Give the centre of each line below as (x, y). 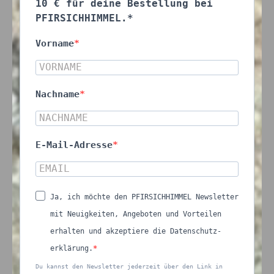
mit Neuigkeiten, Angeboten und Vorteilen (136, 214)
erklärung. (72, 248)
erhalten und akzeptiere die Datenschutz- (136, 231)
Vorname (55, 43)
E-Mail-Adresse (74, 145)
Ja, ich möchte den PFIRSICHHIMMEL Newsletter (144, 197)
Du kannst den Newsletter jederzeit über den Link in (129, 266)
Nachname (57, 94)
